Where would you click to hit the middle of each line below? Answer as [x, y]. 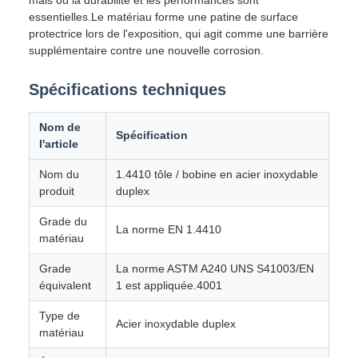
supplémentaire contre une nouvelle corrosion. [146, 50]
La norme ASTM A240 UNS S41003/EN [215, 268]
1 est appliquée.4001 [169, 285]
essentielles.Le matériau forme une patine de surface [163, 17]
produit [57, 191]
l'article [59, 144]
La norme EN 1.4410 [169, 229]
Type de [60, 316]
